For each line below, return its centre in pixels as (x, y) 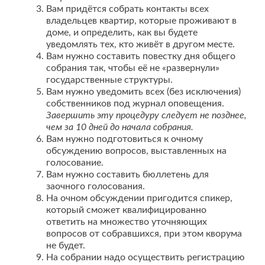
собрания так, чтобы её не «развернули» (133, 68)
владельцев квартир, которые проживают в (141, 21)
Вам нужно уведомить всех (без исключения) (143, 92)
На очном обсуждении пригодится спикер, (139, 198)
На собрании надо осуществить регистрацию (146, 257)
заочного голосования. (96, 186)
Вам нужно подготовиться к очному (125, 139)
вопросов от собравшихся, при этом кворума (144, 234)
